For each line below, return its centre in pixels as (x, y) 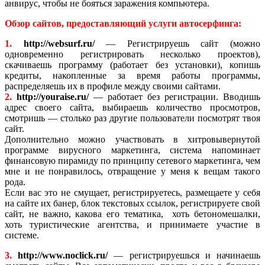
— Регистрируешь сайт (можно (177, 44)
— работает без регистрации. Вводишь (174, 97)
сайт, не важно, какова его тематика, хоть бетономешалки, (132, 214)
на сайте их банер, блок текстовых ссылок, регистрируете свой (132, 203)
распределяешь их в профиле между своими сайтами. (113, 86)
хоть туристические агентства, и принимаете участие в (132, 225)
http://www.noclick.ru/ (63, 256)
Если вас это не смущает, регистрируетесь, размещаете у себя (132, 193)
